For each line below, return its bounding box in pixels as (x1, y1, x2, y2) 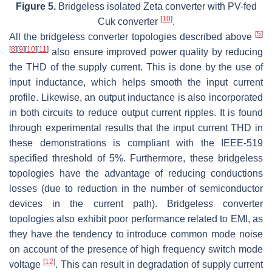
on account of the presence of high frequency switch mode (9, 243, 263, 254)
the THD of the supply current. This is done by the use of (9, 61, 263, 72)
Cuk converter (97, 16, 160, 27)
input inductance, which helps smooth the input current (9, 76, 263, 87)
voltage (9, 259, 44, 270)
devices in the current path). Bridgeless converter (9, 198, 263, 209)
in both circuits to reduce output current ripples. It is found (9, 107, 263, 118)
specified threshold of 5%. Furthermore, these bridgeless (9, 152, 263, 163)
